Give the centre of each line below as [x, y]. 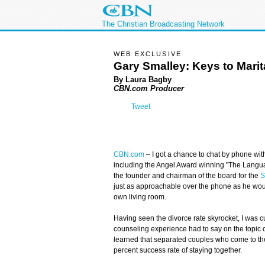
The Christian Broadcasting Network [163, 24]
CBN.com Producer [149, 88]
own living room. [140, 197]
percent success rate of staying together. [178, 251]
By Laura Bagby [143, 79]
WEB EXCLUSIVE [148, 54]
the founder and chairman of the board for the [187, 176]
